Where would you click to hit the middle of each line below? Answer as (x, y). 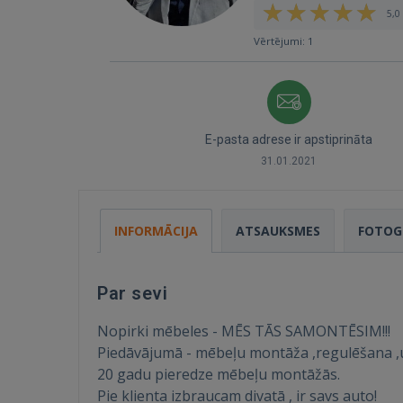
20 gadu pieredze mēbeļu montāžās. (219, 374)
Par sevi (132, 293)
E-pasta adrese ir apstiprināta (289, 139)
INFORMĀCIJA (156, 231)
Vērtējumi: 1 (284, 41)
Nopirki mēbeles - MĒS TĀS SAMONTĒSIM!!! (244, 331)
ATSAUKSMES (278, 231)
